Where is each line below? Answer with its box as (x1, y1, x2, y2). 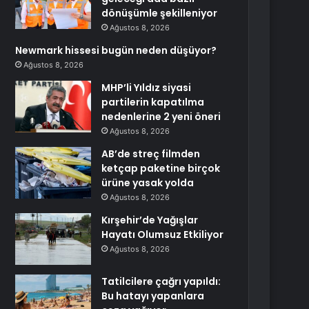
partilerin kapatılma (101, 95, 205, 109)
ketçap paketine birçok (101, 161, 221, 175)
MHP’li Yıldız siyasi (101, 81, 192, 94)
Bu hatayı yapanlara (101, 289, 205, 303)
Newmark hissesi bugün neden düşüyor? (15, 43, 217, 57)
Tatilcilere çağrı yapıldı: (101, 275, 221, 288)
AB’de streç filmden (101, 147, 201, 161)
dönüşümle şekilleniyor (101, 6, 218, 20)
